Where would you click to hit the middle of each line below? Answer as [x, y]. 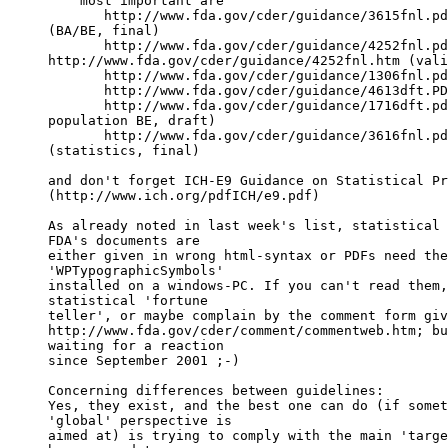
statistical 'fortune [128, 301]
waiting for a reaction [136, 346]
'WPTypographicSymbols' [136, 271]
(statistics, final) [124, 151]
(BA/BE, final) [104, 31]
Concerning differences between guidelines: [216, 391]
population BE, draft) [132, 121]
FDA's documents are [124, 241]
